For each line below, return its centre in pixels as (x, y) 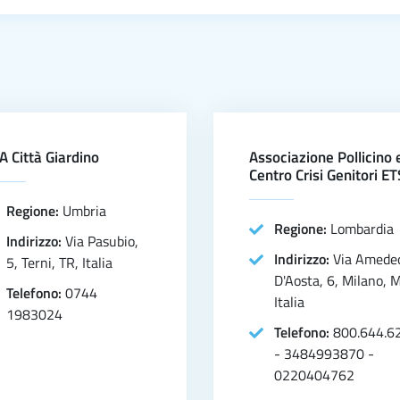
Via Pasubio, (102, 241)
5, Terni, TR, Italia (59, 262)
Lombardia (362, 229)
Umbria (84, 211)
